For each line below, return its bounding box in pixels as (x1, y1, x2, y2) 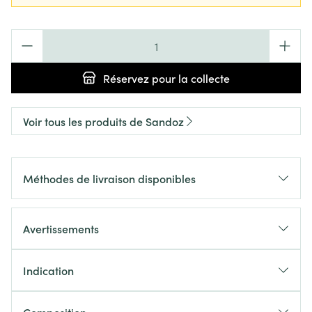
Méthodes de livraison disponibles (23, 171, 196, 186)
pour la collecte (149, 70, 230, 86)
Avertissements (23, 221, 99, 236)
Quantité (10, 29, 55, 44)
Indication (23, 263, 74, 278)
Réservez (103, 70, 149, 86)
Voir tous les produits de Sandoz (23, 114, 184, 129)
